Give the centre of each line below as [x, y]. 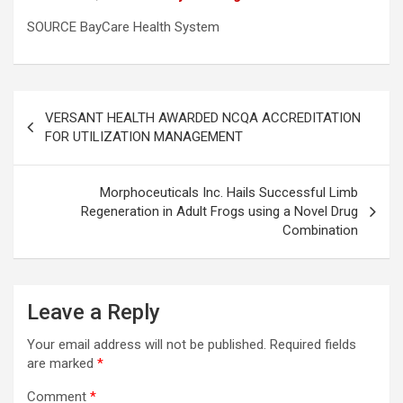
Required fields [313, 345]
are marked [62, 364]
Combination [320, 231]
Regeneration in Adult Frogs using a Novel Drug [219, 212]
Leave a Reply [94, 313]
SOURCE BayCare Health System [123, 27]
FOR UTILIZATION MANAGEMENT [144, 137]
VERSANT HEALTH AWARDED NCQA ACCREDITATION [203, 118]
